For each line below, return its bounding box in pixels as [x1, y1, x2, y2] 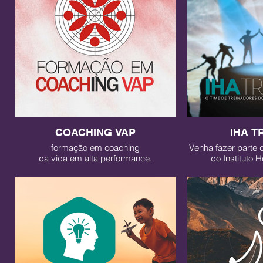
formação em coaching [50, 142, 140, 153]
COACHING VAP [55, 126, 136, 139]
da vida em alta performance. [38, 153, 152, 164]
